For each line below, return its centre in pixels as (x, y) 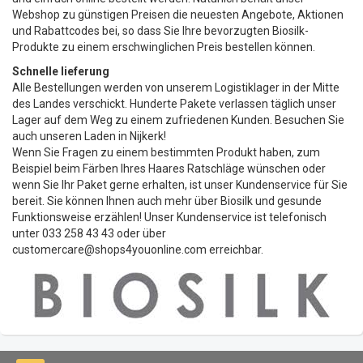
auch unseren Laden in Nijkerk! (89, 137)
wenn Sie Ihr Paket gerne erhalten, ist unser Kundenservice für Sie (180, 185)
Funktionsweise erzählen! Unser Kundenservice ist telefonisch (169, 218)
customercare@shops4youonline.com (109, 250)
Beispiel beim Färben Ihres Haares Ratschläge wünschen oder (169, 169)
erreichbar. (235, 250)
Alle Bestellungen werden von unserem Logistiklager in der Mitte (176, 88)
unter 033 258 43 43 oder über (89, 234)
